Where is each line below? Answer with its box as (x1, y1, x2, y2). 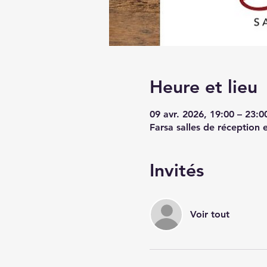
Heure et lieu (149, 76, 257, 98)
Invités (149, 159, 204, 181)
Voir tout (190, 208, 229, 220)
